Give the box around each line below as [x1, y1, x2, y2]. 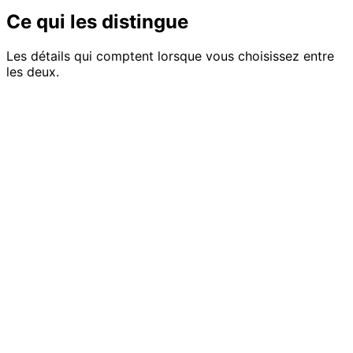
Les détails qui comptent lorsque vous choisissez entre [6, 48, 334, 65]
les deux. [6, 64, 59, 80]
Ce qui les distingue [6, 9, 188, 33]
